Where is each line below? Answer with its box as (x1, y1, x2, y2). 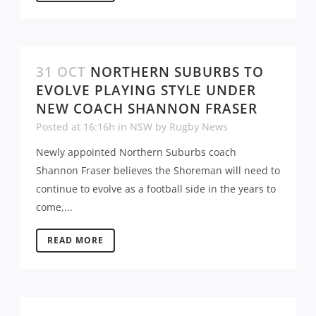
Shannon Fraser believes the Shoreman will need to (36, 163, 280, 177)
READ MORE (47, 233, 104, 246)
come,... (36, 200, 73, 214)
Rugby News (169, 119, 228, 133)
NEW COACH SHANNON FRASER (36, 99, 257, 118)
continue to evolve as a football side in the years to (36, 181, 276, 195)
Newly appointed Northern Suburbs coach (36, 145, 236, 159)
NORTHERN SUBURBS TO (90, 62, 264, 81)
